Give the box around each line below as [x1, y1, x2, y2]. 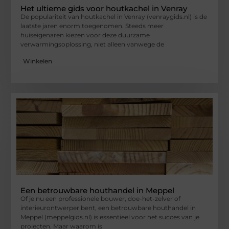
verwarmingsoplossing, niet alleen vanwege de [20, 40, 165, 49]
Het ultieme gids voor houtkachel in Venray [20, 4, 188, 14]
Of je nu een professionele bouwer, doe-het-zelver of [20, 194, 181, 202]
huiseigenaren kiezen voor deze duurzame [20, 31, 150, 39]
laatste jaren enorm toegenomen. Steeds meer [20, 22, 164, 30]
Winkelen [23, 57, 53, 65]
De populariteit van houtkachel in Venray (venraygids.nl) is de [20, 13, 208, 21]
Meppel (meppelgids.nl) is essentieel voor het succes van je [20, 213, 200, 221]
